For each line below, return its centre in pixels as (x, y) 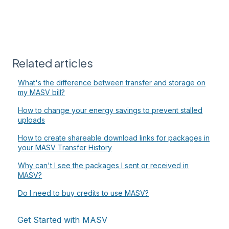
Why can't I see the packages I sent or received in (104, 165)
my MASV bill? (42, 92)
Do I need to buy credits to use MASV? (84, 193)
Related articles (53, 63)
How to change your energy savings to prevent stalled (110, 110)
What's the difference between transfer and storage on (112, 82)
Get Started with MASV (62, 220)
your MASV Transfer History (65, 147)
